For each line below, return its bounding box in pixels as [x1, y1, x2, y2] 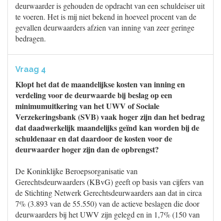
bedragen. [15, 33, 46, 43]
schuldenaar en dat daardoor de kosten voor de [15, 133, 172, 144]
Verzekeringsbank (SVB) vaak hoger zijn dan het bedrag [15, 111, 205, 122]
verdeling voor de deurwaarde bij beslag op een [15, 89, 172, 101]
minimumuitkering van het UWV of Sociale [15, 100, 159, 111]
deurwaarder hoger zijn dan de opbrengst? [15, 144, 159, 155]
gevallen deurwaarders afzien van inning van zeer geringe [15, 22, 194, 33]
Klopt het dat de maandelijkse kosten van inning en [15, 78, 185, 90]
